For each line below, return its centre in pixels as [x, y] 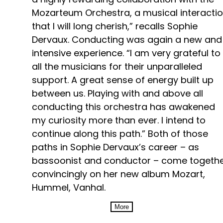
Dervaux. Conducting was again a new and [127, 40]
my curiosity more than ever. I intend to [119, 120]
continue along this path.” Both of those [120, 134]
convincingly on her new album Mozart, [118, 174]
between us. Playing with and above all [117, 94]
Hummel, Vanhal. [69, 188]
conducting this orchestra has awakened [123, 107]
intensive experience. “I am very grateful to [126, 53]
